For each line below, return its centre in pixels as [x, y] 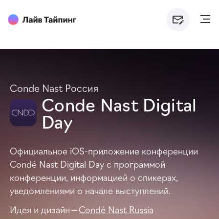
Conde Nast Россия [54, 88]
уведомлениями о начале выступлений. [90, 190]
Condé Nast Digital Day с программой [88, 164]
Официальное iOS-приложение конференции [104, 151]
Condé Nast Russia [116, 209]
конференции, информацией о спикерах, [94, 177]
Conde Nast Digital [119, 104]
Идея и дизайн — [44, 209]
